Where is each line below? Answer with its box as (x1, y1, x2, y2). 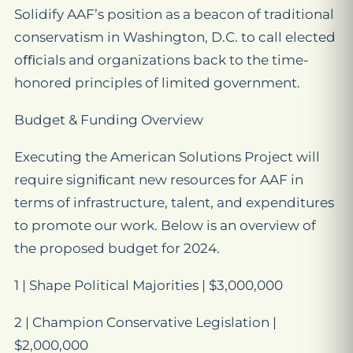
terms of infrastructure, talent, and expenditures (14, 195, 334, 210)
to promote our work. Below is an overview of (14, 217, 316, 233)
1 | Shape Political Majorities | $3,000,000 (14, 277, 283, 293)
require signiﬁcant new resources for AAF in (14, 172, 303, 188)
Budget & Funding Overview (14, 112, 203, 128)
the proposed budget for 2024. (14, 240, 220, 256)
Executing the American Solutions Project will (14, 149, 320, 165)
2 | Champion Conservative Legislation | (14, 314, 277, 330)
